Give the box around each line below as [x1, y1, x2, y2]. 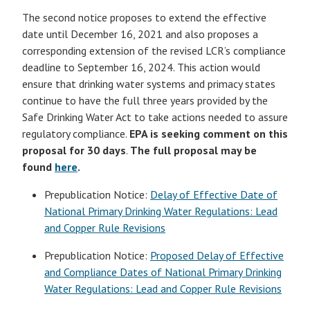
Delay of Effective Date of [150, 188, 277, 201]
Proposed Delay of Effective [150, 248, 284, 262]
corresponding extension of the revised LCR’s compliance [22, 44, 286, 57]
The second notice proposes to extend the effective [22, 10, 266, 24]
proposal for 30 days [22, 143, 126, 157]
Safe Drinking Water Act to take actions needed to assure [22, 110, 288, 124]
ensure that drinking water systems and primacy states [22, 77, 275, 91]
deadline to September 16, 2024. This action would [22, 60, 260, 74]
